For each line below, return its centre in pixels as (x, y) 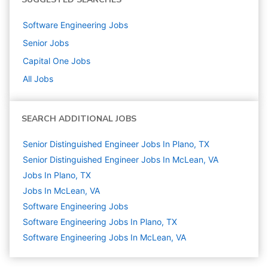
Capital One (46, 61)
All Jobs (38, 79)
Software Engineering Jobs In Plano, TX (100, 222)
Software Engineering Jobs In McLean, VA (104, 237)
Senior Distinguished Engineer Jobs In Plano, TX (116, 144)
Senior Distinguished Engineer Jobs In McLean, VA (121, 160)
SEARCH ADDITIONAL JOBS (79, 119)
